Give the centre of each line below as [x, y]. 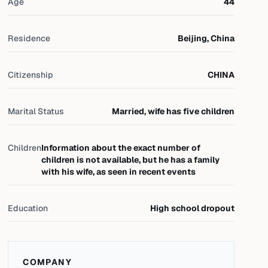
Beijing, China [206, 38]
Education [28, 208]
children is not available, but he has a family [131, 160]
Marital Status [36, 111]
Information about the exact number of [121, 148]
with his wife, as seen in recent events [119, 172]
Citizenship [31, 75]
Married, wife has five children [173, 111]
